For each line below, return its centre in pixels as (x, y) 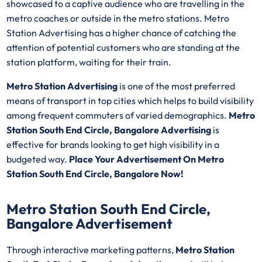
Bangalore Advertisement (90, 224)
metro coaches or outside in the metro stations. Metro (118, 18)
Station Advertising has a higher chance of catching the (122, 32)
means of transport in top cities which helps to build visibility (130, 100)
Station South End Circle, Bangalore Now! (95, 173)
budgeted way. (38, 159)
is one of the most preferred (177, 86)
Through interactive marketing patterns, (91, 250)
